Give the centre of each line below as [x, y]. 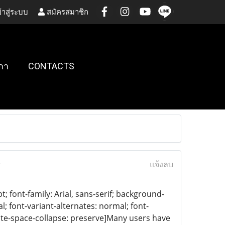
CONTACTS [51, 66]
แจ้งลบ [161, 164]
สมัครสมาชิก [67, 12]
